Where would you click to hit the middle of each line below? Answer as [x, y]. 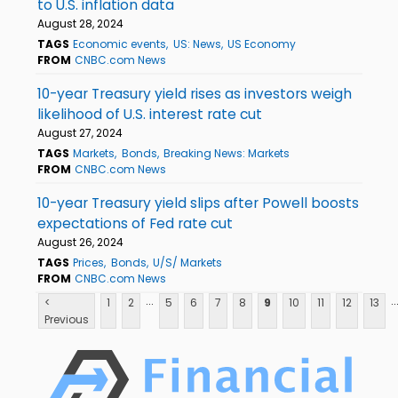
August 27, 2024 [80, 132]
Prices [89, 262]
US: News [197, 44]
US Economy [261, 44]
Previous [67, 319]
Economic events [120, 44]
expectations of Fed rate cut [135, 223]
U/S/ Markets [187, 262]
